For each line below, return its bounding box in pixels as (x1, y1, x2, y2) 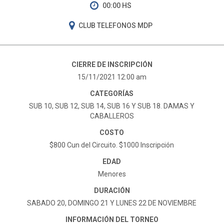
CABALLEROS (90, 112, 134, 120)
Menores (98, 170, 126, 178)
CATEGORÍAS (90, 89, 134, 97)
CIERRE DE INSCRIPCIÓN (71, 60, 152, 68)
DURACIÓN (94, 186, 130, 194)
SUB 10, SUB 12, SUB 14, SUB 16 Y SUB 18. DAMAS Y (29, 102, 195, 110)
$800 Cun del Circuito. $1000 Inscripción (49, 141, 174, 149)
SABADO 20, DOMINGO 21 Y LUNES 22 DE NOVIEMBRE (27, 199, 197, 207)
